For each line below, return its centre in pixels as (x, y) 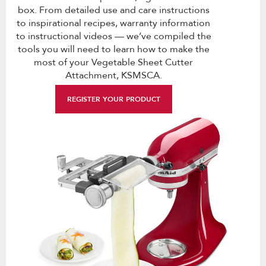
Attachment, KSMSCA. (113, 75)
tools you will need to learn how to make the (113, 49)
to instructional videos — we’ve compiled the (113, 36)
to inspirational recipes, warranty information (113, 23)
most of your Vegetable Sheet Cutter (113, 62)
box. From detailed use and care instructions (113, 10)
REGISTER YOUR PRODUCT (113, 99)
